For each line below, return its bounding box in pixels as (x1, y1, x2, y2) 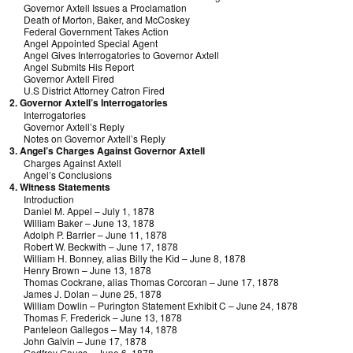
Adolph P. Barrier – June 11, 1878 (9, 228, 167, 241)
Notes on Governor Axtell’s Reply (9, 132, 165, 145)
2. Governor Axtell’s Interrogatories (9, 95, 168, 110)
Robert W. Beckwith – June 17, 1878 (9, 240, 178, 253)
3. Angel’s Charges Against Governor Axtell (9, 143, 205, 158)
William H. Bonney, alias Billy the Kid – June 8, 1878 (9, 251, 246, 265)
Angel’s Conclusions (9, 168, 112, 181)
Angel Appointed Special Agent (9, 36, 158, 50)
